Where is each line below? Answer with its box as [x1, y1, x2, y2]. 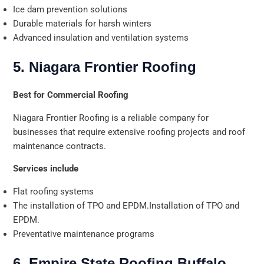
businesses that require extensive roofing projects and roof [13, 126, 246, 137]
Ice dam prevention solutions [13, 4, 128, 15]
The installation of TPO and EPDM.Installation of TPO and [13, 200, 240, 211]
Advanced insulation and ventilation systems [13, 32, 189, 44]
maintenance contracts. [13, 140, 107, 151]
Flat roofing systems [13, 186, 94, 197]
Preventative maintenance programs [13, 228, 155, 239]
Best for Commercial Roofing [13, 89, 129, 100]
